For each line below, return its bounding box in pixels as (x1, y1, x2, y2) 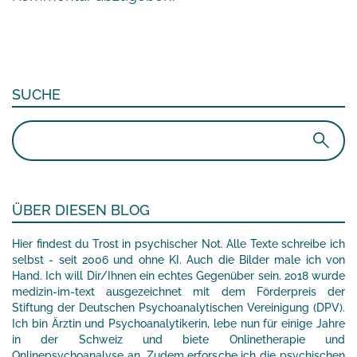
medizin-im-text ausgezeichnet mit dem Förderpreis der (12, 284, 345, 298)
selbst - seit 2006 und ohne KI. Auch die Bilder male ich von (12, 253, 345, 266)
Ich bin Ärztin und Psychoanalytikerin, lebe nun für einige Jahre (12, 316, 345, 330)
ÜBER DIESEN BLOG (12, 201, 150, 218)
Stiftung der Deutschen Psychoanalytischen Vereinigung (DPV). (12, 300, 345, 314)
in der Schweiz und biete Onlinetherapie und (12, 332, 345, 346)
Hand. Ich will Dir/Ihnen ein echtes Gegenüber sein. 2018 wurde (12, 269, 345, 282)
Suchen (11, 121, 63, 139)
